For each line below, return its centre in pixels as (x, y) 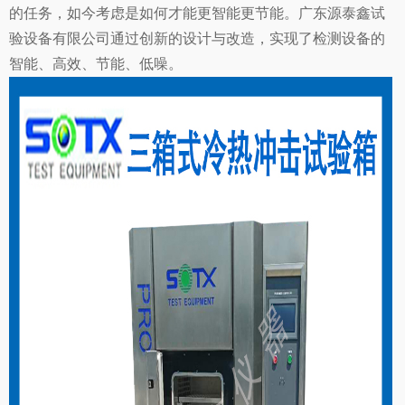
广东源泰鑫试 (342, 14)
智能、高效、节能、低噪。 (96, 64)
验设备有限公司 (60, 39)
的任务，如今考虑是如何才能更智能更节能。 (154, 14)
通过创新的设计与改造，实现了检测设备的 (248, 39)
